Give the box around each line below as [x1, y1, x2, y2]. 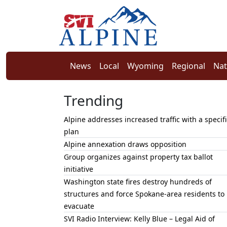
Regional [172, 60, 205, 72]
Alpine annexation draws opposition [64, 139, 186, 149]
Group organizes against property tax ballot [64, 152, 213, 162]
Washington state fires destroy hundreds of [64, 177, 212, 187]
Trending [64, 91, 123, 110]
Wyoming [127, 60, 164, 72]
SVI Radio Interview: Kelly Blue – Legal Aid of [64, 214, 215, 224]
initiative [64, 164, 93, 174]
